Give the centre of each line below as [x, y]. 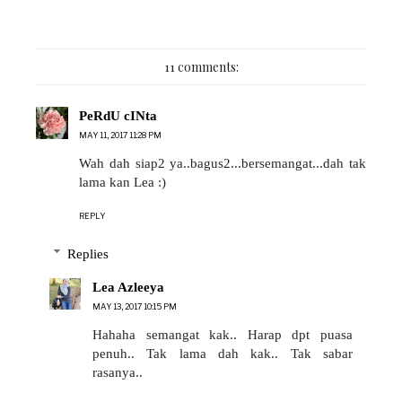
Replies [88, 253]
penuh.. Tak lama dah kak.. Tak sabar [223, 353]
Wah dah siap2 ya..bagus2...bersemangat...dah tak [223, 164]
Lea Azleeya [128, 287]
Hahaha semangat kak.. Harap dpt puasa [223, 334]
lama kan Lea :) [122, 183]
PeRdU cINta [118, 116]
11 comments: [201, 67]
